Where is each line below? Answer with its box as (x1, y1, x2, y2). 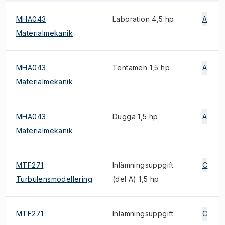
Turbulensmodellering (16, 175, 92, 183)
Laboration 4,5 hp (113, 15, 174, 23)
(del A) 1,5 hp (113, 175, 159, 183)
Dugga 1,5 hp (113, 112, 158, 121)
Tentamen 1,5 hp (113, 63, 170, 72)
